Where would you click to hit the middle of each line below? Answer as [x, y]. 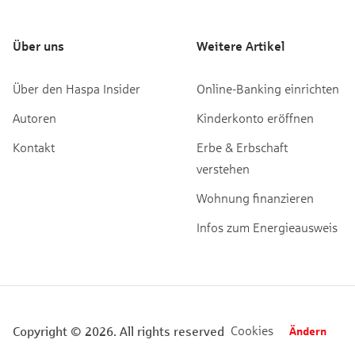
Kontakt [34, 147]
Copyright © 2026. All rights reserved [118, 330]
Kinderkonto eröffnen [255, 118]
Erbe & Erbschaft [242, 147]
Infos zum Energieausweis [267, 227]
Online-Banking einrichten [268, 88]
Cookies [252, 330]
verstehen [223, 168]
